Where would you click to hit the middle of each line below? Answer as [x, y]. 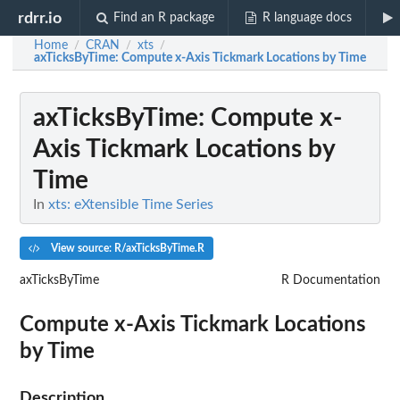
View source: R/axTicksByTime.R [126, 248]
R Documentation [331, 280]
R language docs [307, 18]
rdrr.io [40, 18]
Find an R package [164, 18]
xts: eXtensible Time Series [131, 204]
